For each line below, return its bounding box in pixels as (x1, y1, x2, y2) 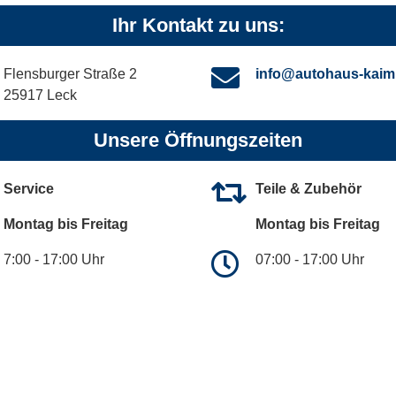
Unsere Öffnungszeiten (94, 128, 302, 151)
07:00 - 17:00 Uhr (255, 251, 364, 267)
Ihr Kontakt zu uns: (111, 13, 285, 36)
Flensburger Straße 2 (4, 65, 137, 81)
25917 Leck (4, 87, 77, 103)
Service (4, 180, 54, 196)
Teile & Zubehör (255, 180, 362, 196)
